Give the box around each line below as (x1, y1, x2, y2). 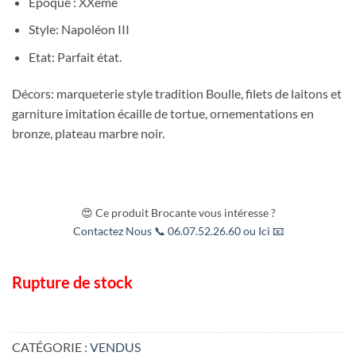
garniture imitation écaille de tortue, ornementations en (12, 105, 314, 121)
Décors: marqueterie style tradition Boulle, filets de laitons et (12, 85, 342, 101)
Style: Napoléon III (28, 21, 130, 37)
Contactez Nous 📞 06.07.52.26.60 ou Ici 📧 (72, 224, 284, 238)
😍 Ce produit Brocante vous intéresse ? (80, 206, 276, 220)
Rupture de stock (12, 273, 133, 292)
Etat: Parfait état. (28, 48, 122, 64)
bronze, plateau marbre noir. (12, 125, 164, 141)
